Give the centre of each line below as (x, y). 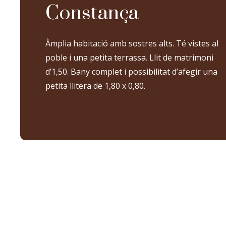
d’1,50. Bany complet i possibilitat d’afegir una (132, 71)
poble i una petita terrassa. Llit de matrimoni (130, 57)
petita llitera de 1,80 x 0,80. (96, 86)
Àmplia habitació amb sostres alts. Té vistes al (132, 43)
